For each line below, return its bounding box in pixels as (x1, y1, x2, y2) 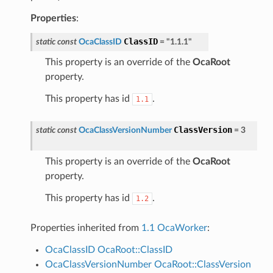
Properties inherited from (30, 222, 141, 233)
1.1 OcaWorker (141, 222, 207, 233)
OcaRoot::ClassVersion (154, 259, 251, 269)
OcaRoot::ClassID (97, 244, 172, 255)
